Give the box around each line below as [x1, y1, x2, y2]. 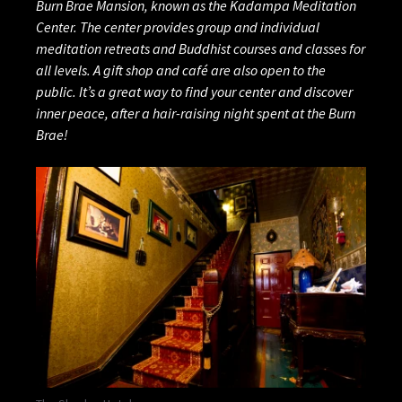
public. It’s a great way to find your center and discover [36, 83, 353, 101]
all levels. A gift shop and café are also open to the [36, 61, 326, 80]
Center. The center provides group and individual [36, 18, 319, 37]
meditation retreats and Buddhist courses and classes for [36, 39, 365, 58]
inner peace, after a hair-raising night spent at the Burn [36, 104, 355, 123]
